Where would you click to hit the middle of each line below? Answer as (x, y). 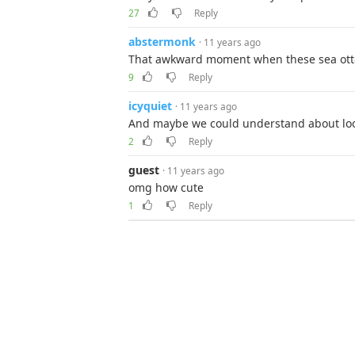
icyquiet (150, 105)
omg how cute (166, 187)
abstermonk (162, 41)
